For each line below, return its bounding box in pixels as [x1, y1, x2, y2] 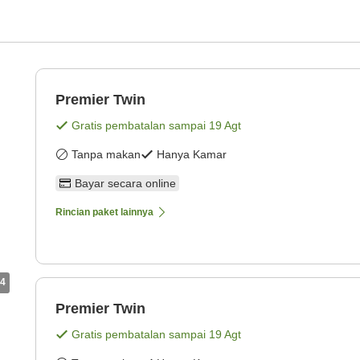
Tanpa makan [72, 147, 141, 161]
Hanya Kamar [157, 147, 227, 161]
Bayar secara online [75, 176, 176, 190]
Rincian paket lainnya [55, 206, 153, 218]
